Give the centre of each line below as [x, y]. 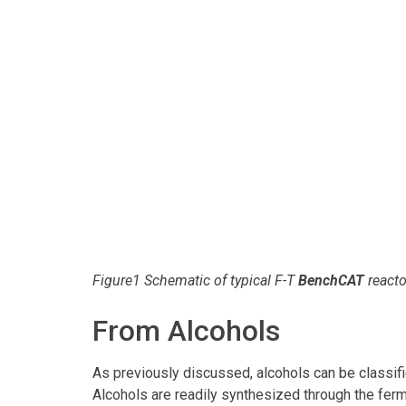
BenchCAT [331, 280]
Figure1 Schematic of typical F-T [195, 280]
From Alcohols [186, 330]
